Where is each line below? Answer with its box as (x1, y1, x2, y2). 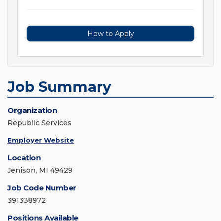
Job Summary (7, 78, 111, 96)
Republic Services (7, 118, 72, 128)
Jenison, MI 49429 (7, 166, 73, 175)
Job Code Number (7, 183, 76, 193)
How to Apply (87, 29, 134, 38)
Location (7, 153, 40, 163)
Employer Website (7, 136, 74, 145)
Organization (7, 106, 57, 115)
